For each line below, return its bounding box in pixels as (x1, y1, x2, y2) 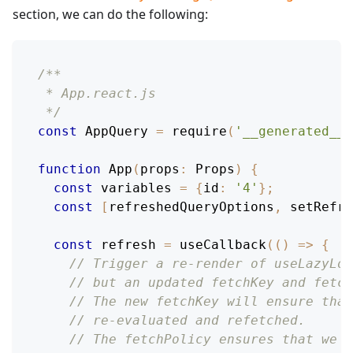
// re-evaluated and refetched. (69, 312, 306, 328)
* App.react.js (38, 85, 156, 101)
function (38, 161, 101, 176)
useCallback (180, 236, 266, 252)
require (172, 123, 227, 139)
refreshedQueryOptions (109, 199, 274, 214)
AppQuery (85, 123, 148, 139)
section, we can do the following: (13, 5, 208, 23)
